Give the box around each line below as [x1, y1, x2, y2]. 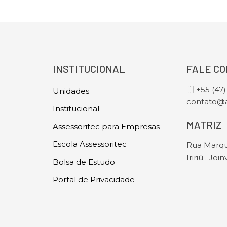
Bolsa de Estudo [53, 157, 115, 167]
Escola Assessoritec [53, 139, 127, 149]
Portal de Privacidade [53, 175, 135, 184]
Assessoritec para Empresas [53, 122, 160, 131]
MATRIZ [186, 119, 221, 131]
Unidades [53, 86, 89, 96]
